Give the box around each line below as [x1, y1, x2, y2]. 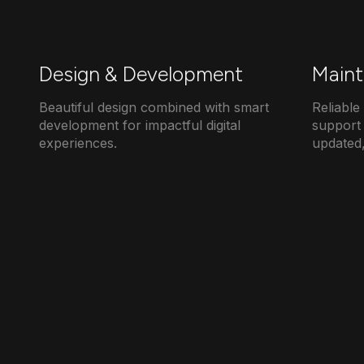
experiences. [39, 135, 117, 151]
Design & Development [39, 62, 243, 86]
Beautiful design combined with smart [39, 99, 269, 115]
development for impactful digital [39, 117, 240, 133]
